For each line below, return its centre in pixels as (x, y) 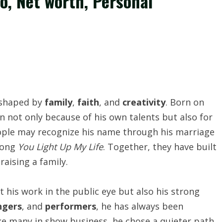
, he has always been (140, 206)
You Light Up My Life (60, 147)
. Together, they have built (160, 147)
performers (71, 206)
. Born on (185, 102)
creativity (144, 102)
